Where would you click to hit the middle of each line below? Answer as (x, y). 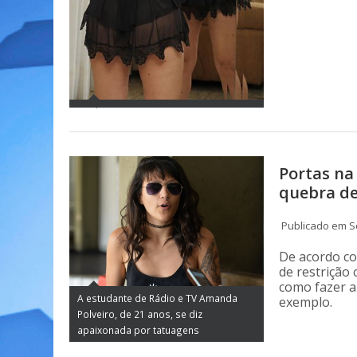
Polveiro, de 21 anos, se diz (140, 314)
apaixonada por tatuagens (138, 330)
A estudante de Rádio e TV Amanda (157, 298)
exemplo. (306, 302)
